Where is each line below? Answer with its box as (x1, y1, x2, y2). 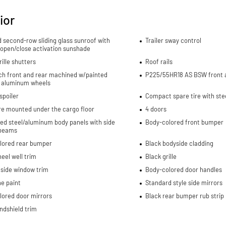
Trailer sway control (145, 36, 201, 44)
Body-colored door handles (145, 165, 222, 174)
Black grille (145, 152, 177, 160)
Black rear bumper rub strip (145, 191, 224, 200)
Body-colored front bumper (145, 118, 223, 126)
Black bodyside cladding (145, 139, 213, 147)
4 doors (145, 104, 166, 113)
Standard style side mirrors (145, 178, 222, 187)
